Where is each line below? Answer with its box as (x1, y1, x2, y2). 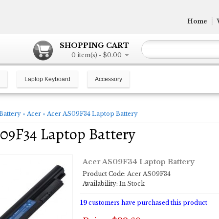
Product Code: (83, 170, 126, 177)
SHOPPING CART (60, 41, 129, 50)
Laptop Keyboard (24, 76, 70, 83)
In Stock (118, 180, 145, 187)
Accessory (95, 76, 122, 83)
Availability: (83, 180, 118, 187)
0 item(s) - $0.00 (71, 51, 122, 59)
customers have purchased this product (87, 199, 207, 206)
